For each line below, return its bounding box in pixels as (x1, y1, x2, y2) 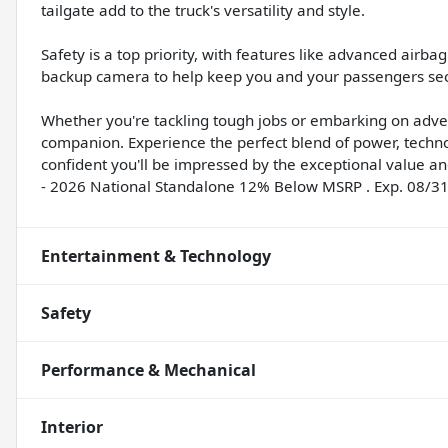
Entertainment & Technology (41, 244, 271, 267)
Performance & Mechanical (41, 358, 256, 381)
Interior (41, 415, 103, 438)
